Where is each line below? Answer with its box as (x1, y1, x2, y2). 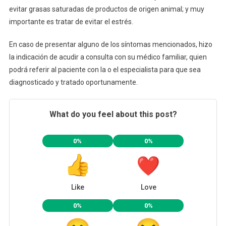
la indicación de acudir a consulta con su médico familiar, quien (9, 53, 207, 62)
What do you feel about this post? (49, 109, 177, 120)
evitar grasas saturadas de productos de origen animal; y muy (9, 5, 204, 14)
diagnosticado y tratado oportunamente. (9, 78, 138, 87)
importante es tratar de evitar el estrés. (9, 18, 133, 26)
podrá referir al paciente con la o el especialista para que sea (9, 66, 201, 74)
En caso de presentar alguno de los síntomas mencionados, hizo (9, 40, 212, 49)
